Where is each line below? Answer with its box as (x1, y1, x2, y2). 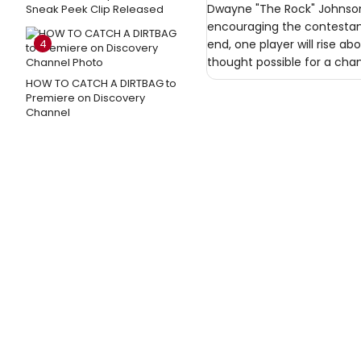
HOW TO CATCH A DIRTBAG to (26, 76, 176, 91)
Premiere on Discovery (26, 90, 145, 106)
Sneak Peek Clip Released (26, 2, 164, 17)
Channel (26, 105, 70, 120)
